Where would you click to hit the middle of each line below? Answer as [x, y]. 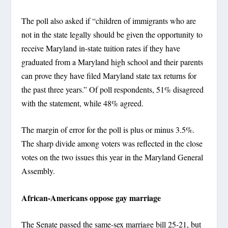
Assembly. [38, 171]
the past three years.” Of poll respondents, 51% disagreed [113, 89]
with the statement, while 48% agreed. [83, 103]
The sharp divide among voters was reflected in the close [112, 144]
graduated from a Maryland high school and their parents [112, 62]
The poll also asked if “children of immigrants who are [109, 20]
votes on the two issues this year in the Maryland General [112, 157]
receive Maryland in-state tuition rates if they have [101, 48]
